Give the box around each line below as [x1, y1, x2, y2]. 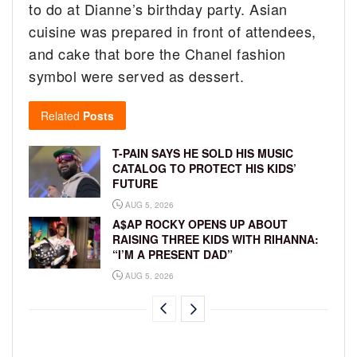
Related [41, 108, 80, 124]
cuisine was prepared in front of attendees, [29, 21, 316, 42]
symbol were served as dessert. [29, 65, 245, 87]
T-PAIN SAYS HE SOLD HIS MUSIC [112, 145, 293, 162]
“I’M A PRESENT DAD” [112, 246, 233, 263]
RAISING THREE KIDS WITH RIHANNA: [112, 231, 319, 248]
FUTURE [112, 175, 158, 192]
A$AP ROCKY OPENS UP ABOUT [112, 216, 288, 233]
